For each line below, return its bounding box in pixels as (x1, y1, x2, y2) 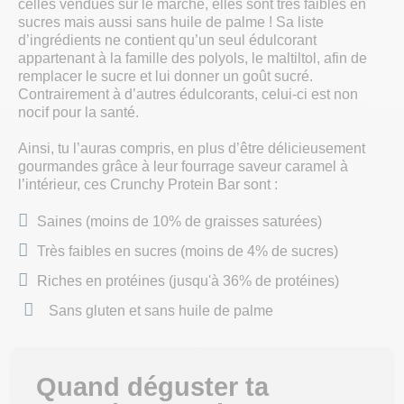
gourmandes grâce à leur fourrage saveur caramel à (18, 159, 348, 175)
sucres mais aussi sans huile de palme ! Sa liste (18, 14, 324, 31)
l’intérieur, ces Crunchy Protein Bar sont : (18, 177, 278, 193)
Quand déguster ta (36, 372, 269, 402)
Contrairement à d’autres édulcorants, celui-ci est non (18, 87, 358, 103)
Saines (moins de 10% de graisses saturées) (37, 213, 322, 229)
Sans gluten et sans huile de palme (48, 302, 273, 318)
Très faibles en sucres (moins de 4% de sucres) (37, 243, 338, 259)
